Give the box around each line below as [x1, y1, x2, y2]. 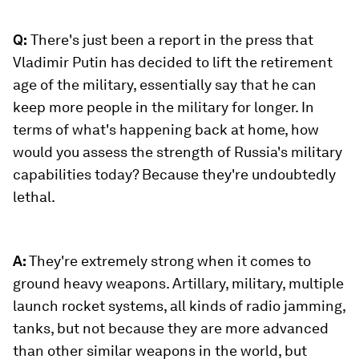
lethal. [13, 188, 55, 205]
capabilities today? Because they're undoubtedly [13, 166, 336, 183]
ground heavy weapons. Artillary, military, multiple [13, 275, 344, 292]
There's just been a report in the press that [27, 31, 313, 48]
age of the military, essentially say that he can [13, 76, 317, 93]
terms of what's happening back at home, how [13, 121, 319, 138]
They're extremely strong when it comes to [29, 252, 311, 269]
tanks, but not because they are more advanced [13, 320, 329, 337]
